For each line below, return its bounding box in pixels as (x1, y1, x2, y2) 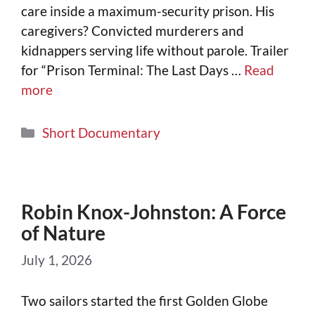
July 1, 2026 (21, 251, 92, 268)
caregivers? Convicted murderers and (21, 22, 244, 39)
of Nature (21, 221, 105, 245)
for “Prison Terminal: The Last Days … (21, 61, 244, 78)
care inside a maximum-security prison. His (21, 2, 274, 19)
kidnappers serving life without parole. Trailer (21, 41, 289, 58)
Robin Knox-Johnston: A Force (21, 200, 286, 224)
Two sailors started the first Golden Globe (21, 292, 268, 309)
